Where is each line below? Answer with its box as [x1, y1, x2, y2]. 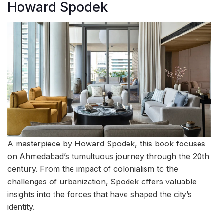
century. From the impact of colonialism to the [7, 163, 178, 174]
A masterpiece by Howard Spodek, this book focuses [7, 138, 205, 148]
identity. [7, 201, 35, 212]
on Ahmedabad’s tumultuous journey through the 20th [7, 151, 209, 161]
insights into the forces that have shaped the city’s [7, 189, 192, 199]
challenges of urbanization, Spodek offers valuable [7, 176, 197, 186]
